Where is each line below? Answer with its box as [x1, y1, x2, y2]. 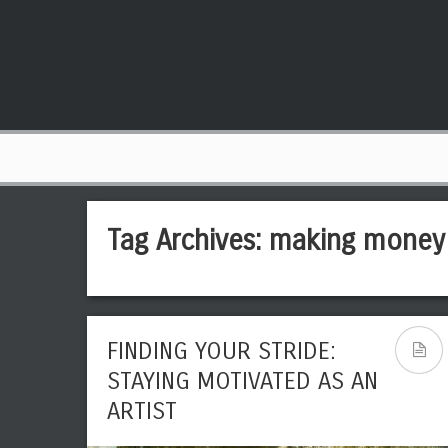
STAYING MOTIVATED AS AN [107, 367, 378, 395]
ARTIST [107, 397, 177, 425]
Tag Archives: [107, 224, 269, 258]
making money [269, 224, 445, 258]
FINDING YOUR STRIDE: [107, 337, 336, 365]
